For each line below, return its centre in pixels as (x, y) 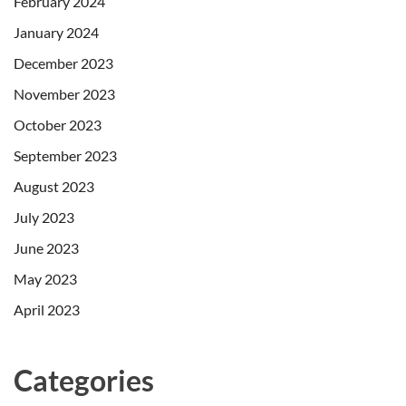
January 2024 (56, 32)
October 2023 (58, 124)
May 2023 (45, 278)
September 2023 (65, 155)
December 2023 (63, 63)
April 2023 (47, 309)
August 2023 (54, 186)
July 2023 (44, 217)
